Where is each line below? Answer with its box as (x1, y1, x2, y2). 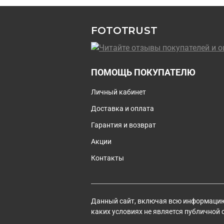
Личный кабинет (91, 88, 146, 97)
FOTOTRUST (91, 24, 157, 36)
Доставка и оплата (91, 104, 154, 113)
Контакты (91, 154, 124, 163)
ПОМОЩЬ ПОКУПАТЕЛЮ (91, 67, 195, 78)
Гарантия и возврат (91, 121, 156, 130)
